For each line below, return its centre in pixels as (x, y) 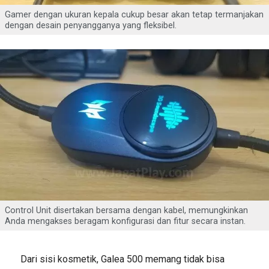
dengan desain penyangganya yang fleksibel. (91, 26)
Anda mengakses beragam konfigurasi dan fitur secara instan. (125, 222)
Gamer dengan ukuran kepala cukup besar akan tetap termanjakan (134, 15)
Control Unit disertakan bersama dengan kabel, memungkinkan (126, 211)
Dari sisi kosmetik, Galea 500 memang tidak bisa (122, 259)
